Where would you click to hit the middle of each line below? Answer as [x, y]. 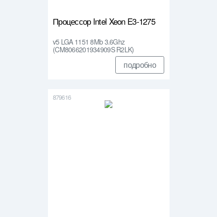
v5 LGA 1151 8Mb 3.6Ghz [89, 42]
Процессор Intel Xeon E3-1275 [104, 21]
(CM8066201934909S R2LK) [93, 50]
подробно [140, 65]
